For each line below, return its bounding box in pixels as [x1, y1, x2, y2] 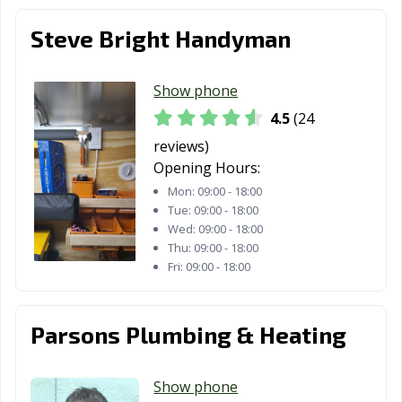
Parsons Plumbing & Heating [31, 319, 346, 348]
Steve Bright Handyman [31, 23, 291, 52]
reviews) [153, 136, 210, 157]
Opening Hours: [153, 158, 261, 179]
